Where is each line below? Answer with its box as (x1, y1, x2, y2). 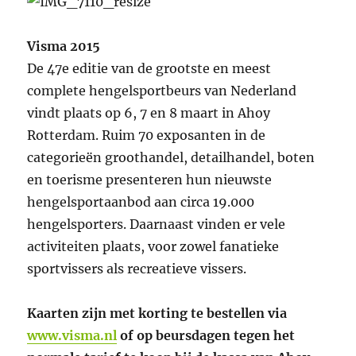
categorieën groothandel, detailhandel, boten (27, 149, 315, 166)
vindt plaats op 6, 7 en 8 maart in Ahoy (27, 105, 271, 122)
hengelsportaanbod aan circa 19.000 (27, 194, 255, 211)
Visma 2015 (27, 38, 101, 55)
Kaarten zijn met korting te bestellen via (27, 305, 288, 322)
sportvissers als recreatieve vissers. (27, 261, 247, 277)
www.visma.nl (27, 327, 118, 344)
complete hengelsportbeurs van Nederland (27, 83, 297, 99)
